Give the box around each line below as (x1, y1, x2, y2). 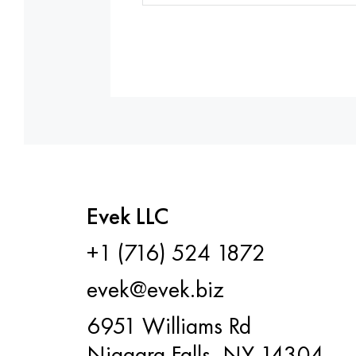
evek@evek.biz (86, 274, 224, 304)
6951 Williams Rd (86, 311, 251, 341)
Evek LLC (86, 201, 168, 231)
